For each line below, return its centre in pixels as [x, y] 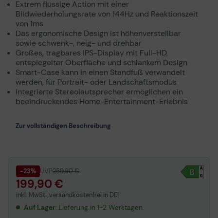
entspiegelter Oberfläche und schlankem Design [101, 63]
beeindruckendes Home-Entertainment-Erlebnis [102, 101]
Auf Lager [40, 207]
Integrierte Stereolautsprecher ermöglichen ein [99, 92]
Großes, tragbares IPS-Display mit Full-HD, [92, 53]
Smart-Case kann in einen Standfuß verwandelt [100, 72]
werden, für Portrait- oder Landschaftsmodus [96, 82]
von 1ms [29, 24]
